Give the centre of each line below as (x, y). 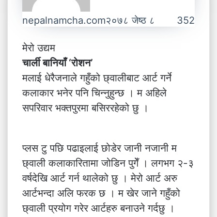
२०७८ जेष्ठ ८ (130, 20)
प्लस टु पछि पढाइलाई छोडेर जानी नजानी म (100, 148)
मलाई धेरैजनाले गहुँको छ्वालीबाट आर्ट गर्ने (97, 78)
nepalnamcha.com (64, 20)
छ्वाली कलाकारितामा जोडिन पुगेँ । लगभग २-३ (108, 163)
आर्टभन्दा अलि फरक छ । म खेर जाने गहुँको (101, 193)
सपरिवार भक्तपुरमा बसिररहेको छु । (85, 108)
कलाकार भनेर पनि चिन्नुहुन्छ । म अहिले (94, 93)
